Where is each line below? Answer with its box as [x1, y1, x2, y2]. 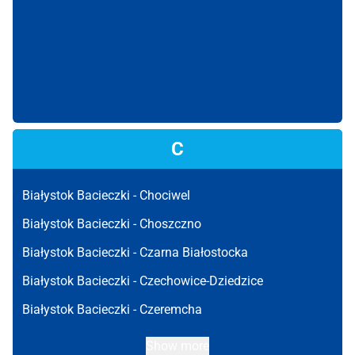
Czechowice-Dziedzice [139, 273, 263, 288]
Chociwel [139, 188, 190, 203]
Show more [146, 338, 209, 353]
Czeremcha [139, 302, 202, 317]
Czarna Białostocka [139, 245, 248, 260]
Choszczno [139, 216, 201, 231]
